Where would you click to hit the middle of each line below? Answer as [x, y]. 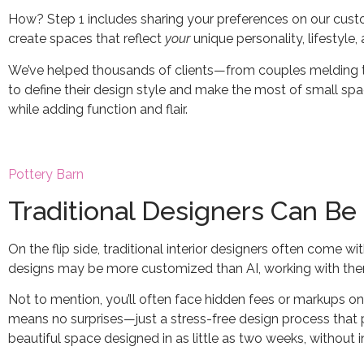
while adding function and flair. [98, 109]
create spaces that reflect [87, 39]
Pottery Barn [46, 174]
